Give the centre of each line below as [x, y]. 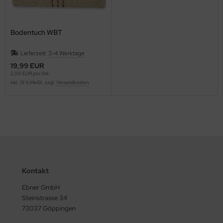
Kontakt [35, 170]
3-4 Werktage [66, 53]
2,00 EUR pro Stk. [30, 73]
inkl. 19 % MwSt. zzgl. [33, 82]
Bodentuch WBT [36, 32]
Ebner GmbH [41, 187]
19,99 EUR [27, 65]
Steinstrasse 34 [45, 198]
